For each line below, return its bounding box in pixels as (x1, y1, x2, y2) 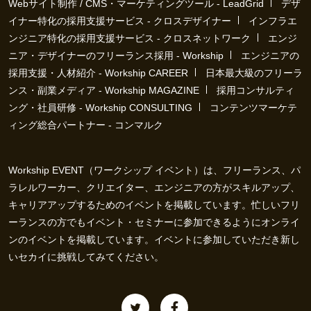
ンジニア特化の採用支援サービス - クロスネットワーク (8, 33, 251, 44)
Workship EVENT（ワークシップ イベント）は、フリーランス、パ (8, 165, 301, 176)
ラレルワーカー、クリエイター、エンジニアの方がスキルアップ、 (8, 182, 300, 193)
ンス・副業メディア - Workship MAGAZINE (8, 85, 199, 96)
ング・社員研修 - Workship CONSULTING (8, 102, 192, 113)
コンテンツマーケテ (210, 102, 297, 113)
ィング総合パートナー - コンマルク (8, 119, 163, 131)
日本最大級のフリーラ (205, 67, 303, 78)
